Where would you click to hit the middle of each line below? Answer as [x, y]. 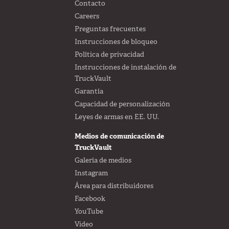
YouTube [89, 211]
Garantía [89, 91]
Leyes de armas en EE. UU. [117, 117]
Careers [87, 16]
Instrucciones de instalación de [125, 67]
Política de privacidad [109, 54]
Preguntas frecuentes [110, 29]
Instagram [91, 173]
